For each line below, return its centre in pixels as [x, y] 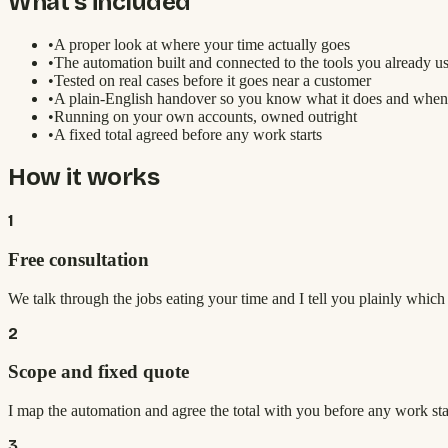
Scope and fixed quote [98, 372]
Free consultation [78, 260]
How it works [84, 177]
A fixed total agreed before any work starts [188, 134]
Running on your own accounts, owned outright [205, 116]
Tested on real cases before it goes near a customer [212, 80]
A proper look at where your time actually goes [202, 44]
